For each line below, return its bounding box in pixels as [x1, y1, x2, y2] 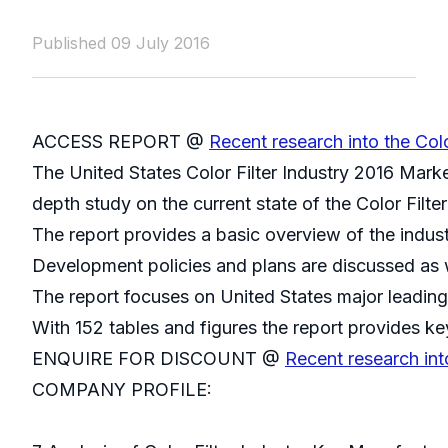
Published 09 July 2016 [32, 33, 210, 54]
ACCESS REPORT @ [32, 131, 209, 153]
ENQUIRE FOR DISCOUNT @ [32, 348, 285, 370]
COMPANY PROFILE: [32, 379, 212, 401]
